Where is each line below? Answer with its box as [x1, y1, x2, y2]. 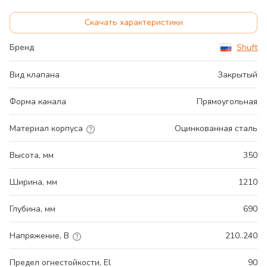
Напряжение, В [10, 230, 69, 242]
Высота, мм [10, 150, 54, 162]
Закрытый [218, 69, 257, 81]
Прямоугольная [197, 96, 257, 108]
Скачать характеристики [84, 17, 183, 29]
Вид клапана [10, 69, 60, 81]
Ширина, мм [10, 176, 57, 188]
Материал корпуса [10, 123, 83, 135]
